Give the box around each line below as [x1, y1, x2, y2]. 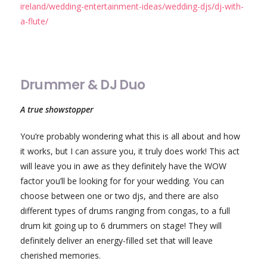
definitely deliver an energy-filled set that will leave [20, 235, 213, 247]
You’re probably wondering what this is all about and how [20, 131, 240, 142]
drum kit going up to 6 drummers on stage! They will [20, 220, 222, 232]
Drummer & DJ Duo [20, 76, 145, 95]
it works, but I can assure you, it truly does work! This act [20, 145, 240, 157]
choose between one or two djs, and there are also [20, 190, 219, 202]
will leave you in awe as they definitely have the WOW [20, 160, 226, 172]
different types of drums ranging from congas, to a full [20, 205, 230, 217]
